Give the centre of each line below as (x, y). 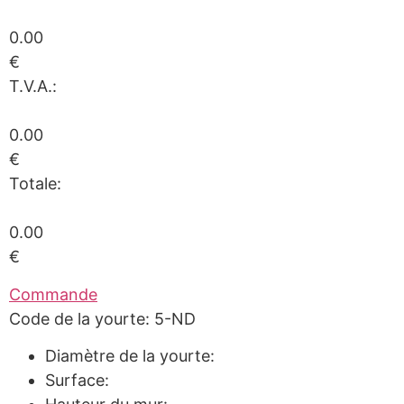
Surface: (77, 380)
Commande (53, 294)
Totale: (35, 184)
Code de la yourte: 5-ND (102, 318)
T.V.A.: (33, 87)
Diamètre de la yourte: (130, 355)
